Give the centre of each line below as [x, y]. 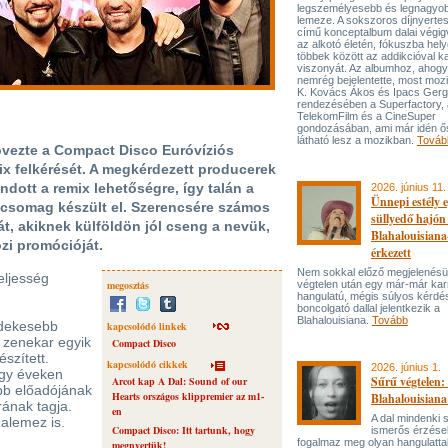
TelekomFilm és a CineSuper [366, 116]
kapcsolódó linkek [147, 326]
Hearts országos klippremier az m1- [188, 396]
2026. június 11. [408, 187]
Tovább [390, 320]
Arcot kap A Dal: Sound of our [179, 381]
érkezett [391, 252]
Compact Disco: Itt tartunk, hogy [183, 430]
